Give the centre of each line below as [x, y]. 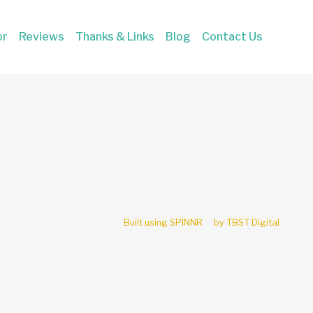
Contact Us [232, 37]
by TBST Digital [247, 223]
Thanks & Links [115, 37]
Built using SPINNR [163, 223]
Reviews [42, 37]
